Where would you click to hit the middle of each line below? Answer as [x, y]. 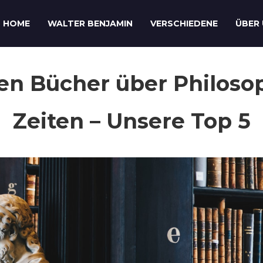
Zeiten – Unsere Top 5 [131, 121]
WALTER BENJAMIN [90, 23]
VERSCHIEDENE [184, 23]
